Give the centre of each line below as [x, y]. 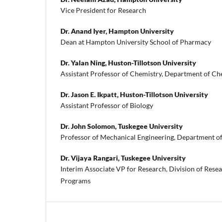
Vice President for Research [103, 10]
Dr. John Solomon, [89, 126]
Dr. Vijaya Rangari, [91, 158]
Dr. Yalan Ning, [84, 63]
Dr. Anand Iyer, [84, 31]
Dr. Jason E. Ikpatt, [90, 95]
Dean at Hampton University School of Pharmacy [136, 42]
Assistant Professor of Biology [107, 106]
